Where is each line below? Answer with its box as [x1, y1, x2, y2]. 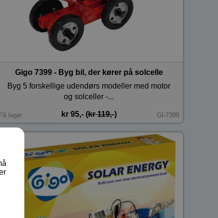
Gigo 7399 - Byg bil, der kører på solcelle [15, 68, 163, 76]
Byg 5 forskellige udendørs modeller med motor [7, 81, 171, 90]
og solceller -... [64, 92, 114, 101]
